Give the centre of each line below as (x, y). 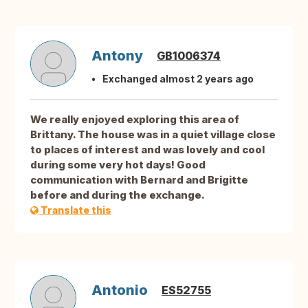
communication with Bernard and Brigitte (139, 180)
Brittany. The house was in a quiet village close (153, 135)
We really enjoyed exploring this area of (135, 120)
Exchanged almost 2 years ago (178, 79)
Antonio (120, 290)
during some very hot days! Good (118, 165)
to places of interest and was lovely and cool (147, 150)
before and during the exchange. (118, 195)
